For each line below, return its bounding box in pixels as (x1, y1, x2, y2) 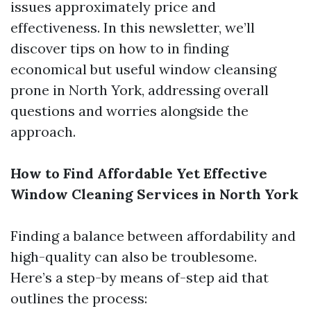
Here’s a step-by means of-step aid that (10, 269, 269, 286)
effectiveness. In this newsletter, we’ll (10, 19, 255, 36)
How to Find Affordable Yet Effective (10, 165, 267, 182)
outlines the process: (10, 289, 147, 307)
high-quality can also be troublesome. (10, 248, 257, 265)
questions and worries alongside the (10, 102, 249, 119)
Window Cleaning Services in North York (10, 185, 299, 203)
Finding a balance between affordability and (10, 227, 296, 244)
